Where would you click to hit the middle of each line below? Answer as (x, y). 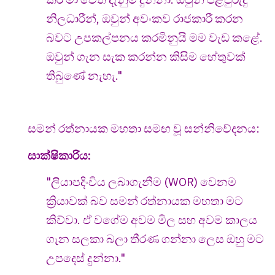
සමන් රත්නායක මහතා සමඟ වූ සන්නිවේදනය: (144, 129)
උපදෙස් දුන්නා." (86, 258)
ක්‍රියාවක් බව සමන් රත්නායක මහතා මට (145, 201)
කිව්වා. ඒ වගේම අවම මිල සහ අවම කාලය (152, 220)
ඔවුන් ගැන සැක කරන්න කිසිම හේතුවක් (146, 57)
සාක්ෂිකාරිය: (59, 155)
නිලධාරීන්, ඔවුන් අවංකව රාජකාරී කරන (145, 19)
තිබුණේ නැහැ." (84, 76)
